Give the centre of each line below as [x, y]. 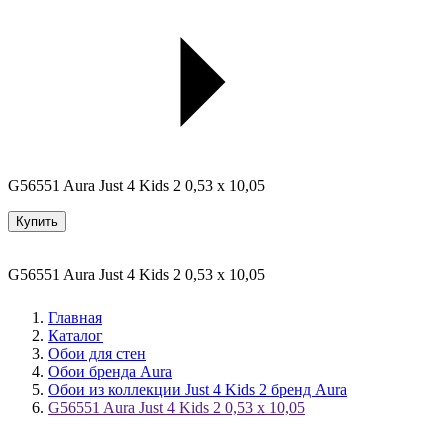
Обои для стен [97, 353]
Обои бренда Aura [110, 371]
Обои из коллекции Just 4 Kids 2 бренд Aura [197, 389]
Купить [37, 221]
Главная [75, 317]
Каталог [75, 335]
